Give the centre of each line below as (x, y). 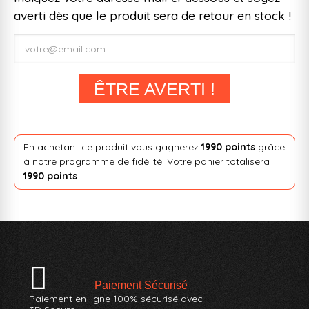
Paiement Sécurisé (141, 285)
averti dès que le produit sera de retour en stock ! (152, 15)
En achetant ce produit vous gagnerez (112, 147)
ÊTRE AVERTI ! (154, 89)
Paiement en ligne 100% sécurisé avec (116, 298)
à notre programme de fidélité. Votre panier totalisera (146, 162)
